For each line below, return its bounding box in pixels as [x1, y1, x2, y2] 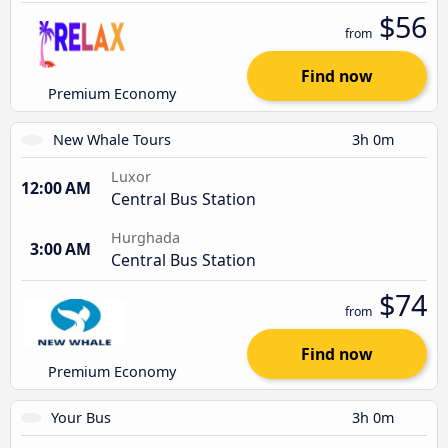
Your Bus [51, 407, 112, 427]
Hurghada [111, 227, 180, 247]
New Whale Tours [52, 129, 171, 149]
